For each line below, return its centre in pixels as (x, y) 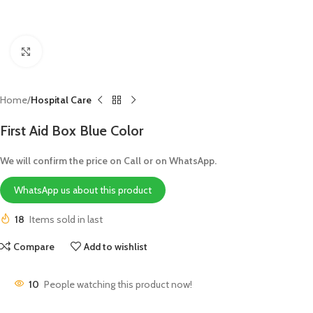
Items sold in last (66, 219)
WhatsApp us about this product (83, 190)
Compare (34, 247)
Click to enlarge (72, 51)
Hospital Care (61, 100)
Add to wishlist (116, 247)
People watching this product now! (118, 284)
